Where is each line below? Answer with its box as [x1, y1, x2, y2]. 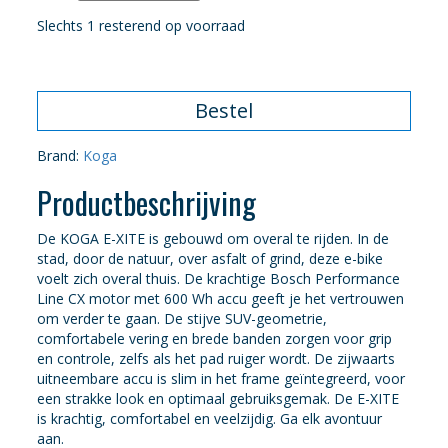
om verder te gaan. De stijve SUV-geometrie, [37, 309, 328, 328]
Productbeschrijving [37, 180, 257, 225]
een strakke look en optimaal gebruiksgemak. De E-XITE [37, 389, 400, 408]
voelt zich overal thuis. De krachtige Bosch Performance [37, 269, 401, 288]
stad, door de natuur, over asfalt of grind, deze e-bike [37, 249, 384, 268]
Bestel [195, 97, 253, 124]
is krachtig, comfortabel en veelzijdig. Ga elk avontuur [37, 409, 383, 428]
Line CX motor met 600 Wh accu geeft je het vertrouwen [37, 289, 405, 308]
